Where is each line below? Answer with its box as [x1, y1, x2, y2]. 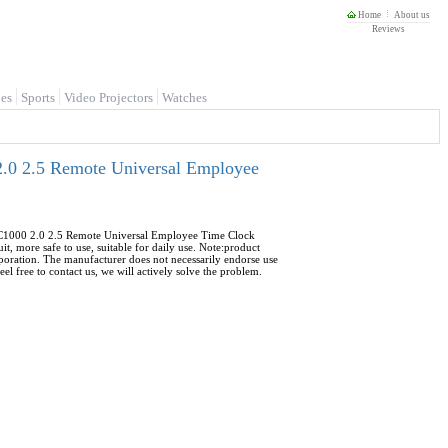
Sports [21, 90, 55, 105]
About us [394, 10, 430, 20]
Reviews [372, 24, 405, 34]
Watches [162, 90, 207, 105]
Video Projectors [64, 90, 153, 105]
